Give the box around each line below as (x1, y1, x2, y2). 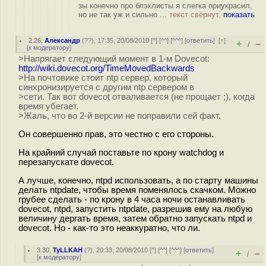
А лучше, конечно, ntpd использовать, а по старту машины (18, 175, 258, 185)
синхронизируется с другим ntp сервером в (18, 83, 194, 92)
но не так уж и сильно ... (78, 10, 169, 19)
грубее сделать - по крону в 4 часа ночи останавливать (18, 194, 245, 204)
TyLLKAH (53, 246, 83, 254)
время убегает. (18, 102, 78, 111)
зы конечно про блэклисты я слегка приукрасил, (78, 1, 252, 10)
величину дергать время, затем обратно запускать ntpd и (18, 213, 252, 223)
